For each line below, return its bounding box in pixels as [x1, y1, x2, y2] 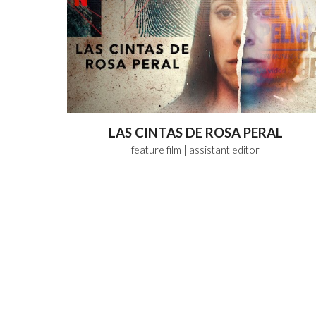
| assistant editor [183, 143, 260, 156]
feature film [131, 143, 182, 156]
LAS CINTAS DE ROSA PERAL [108, 124, 283, 140]
